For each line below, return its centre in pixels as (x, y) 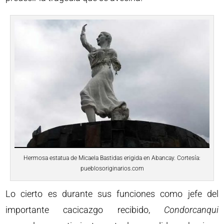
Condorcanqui (191, 210)
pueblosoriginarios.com (112, 169)
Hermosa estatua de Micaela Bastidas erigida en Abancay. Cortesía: (112, 158)
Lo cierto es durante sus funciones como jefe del (112, 194)
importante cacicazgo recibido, (85, 210)
